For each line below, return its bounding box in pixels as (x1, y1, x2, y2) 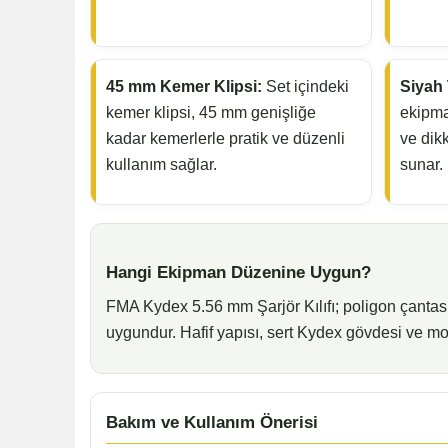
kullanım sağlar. (105, 156, 217, 174)
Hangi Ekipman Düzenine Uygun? (105, 262, 371, 283)
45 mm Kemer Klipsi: (105, 78, 262, 96)
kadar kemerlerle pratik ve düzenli (105, 130, 345, 148)
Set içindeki (261, 78, 349, 96)
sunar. (399, 156, 443, 174)
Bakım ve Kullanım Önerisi (105, 412, 318, 433)
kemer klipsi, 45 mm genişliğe (105, 104, 316, 122)
